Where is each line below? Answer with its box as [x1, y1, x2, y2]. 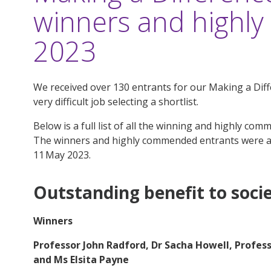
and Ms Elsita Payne [33, 253, 129, 267]
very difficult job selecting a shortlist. [33, 94, 198, 108]
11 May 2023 [33, 148, 89, 162]
